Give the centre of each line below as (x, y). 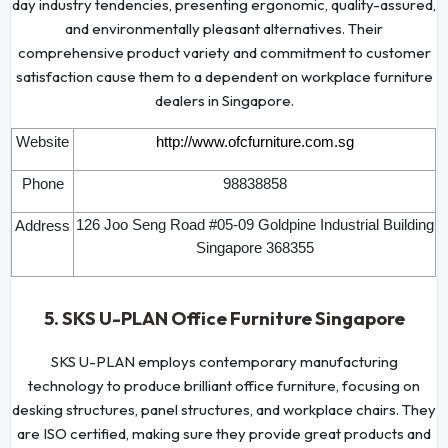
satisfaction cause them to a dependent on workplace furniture (224, 76)
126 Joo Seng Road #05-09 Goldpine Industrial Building (254, 224)
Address (43, 225)
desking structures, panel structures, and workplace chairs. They (224, 409)
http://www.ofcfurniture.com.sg (254, 141)
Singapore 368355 (254, 247)
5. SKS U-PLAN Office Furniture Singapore (224, 318)
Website (43, 141)
